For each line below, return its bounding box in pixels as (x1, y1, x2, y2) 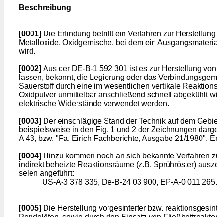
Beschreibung (19, 3, 71, 12)
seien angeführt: (19, 169, 74, 177)
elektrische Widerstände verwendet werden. (19, 99, 169, 108)
